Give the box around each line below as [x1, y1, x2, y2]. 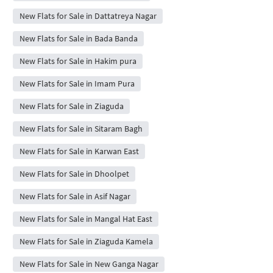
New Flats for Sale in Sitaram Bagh [19, 122, 143, 134]
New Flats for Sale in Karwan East [19, 145, 139, 157]
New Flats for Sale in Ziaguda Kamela [19, 235, 153, 247]
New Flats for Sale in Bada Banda [19, 32, 138, 44]
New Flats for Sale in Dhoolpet [19, 168, 129, 179]
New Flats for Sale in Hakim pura [19, 55, 136, 66]
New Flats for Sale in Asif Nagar [19, 190, 130, 202]
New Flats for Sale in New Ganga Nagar [19, 258, 158, 269]
